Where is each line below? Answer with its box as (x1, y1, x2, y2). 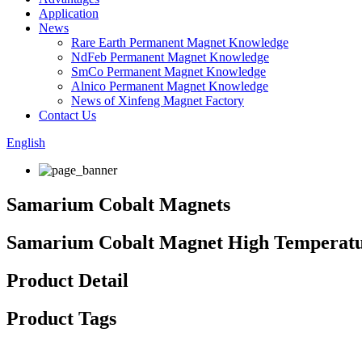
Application (39, 6, 99, 20)
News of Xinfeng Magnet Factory (71, 94, 244, 107)
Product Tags (6, 307, 116, 329)
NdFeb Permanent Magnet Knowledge (71, 50, 269, 64)
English (6, 136, 45, 149)
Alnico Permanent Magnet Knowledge (71, 79, 268, 93)
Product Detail (6, 269, 128, 291)
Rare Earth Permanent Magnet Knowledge (71, 36, 288, 49)
